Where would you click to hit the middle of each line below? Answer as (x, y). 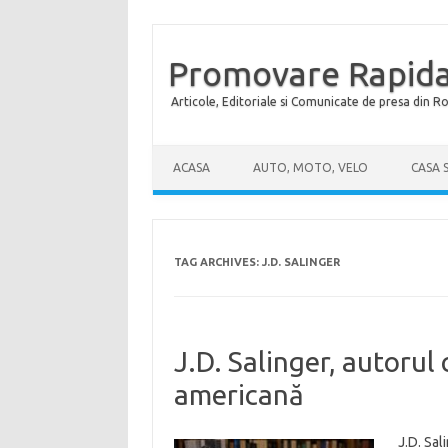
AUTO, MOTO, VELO (310, 167)
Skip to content (200, 152)
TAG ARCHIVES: (217, 262)
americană (238, 394)
